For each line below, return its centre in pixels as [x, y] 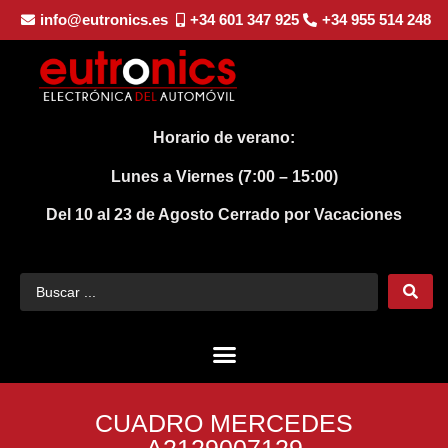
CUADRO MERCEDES [224, 423]
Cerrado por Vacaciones [310, 215]
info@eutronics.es [103, 19]
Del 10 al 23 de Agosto [132, 215]
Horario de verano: [224, 138]
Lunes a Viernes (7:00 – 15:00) [224, 176]
